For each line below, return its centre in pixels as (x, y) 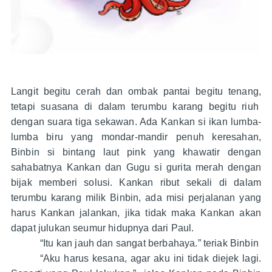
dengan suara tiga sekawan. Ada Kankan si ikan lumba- (136, 122)
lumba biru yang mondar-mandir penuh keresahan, (136, 137)
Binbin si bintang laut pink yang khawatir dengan (136, 152)
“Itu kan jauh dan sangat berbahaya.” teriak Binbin (149, 243)
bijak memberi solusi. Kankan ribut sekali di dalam (136, 183)
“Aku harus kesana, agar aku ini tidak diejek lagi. (151, 259)
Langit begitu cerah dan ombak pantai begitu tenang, (136, 92)
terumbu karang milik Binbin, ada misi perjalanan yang (136, 198)
